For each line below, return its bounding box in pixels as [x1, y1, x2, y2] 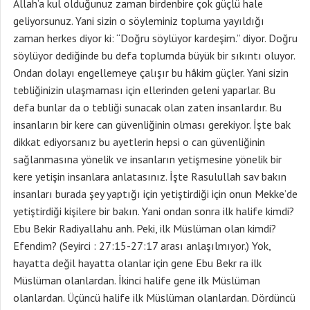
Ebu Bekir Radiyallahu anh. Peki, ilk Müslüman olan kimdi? [13, 221, 276, 235]
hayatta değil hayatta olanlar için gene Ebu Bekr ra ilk [13, 256, 262, 270]
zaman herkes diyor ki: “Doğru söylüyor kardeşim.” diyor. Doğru [13, 31, 298, 45]
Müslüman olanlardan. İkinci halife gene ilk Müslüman [13, 273, 260, 287]
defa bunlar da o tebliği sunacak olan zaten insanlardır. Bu [13, 100, 282, 114]
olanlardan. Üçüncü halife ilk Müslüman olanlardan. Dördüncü [13, 291, 295, 304]
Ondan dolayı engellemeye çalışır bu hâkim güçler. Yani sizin [13, 66, 289, 80]
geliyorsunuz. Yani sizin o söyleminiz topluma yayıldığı [13, 14, 264, 28]
